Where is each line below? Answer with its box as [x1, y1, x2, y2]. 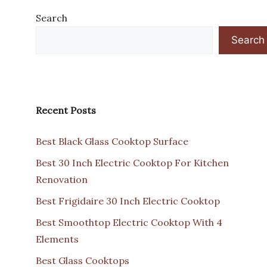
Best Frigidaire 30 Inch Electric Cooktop [36, 194, 220, 207]
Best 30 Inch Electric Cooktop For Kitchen [36, 156, 229, 169]
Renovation [36, 173, 88, 185]
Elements [36, 232, 79, 245]
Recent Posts [36, 104, 96, 116]
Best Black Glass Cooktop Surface [36, 135, 188, 147]
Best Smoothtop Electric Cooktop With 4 [36, 216, 222, 228]
